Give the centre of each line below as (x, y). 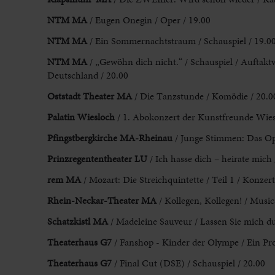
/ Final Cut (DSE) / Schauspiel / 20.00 (189, 263)
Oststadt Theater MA (89, 96)
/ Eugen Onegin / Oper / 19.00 (150, 20)
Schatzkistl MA (79, 222)
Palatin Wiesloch (81, 117)
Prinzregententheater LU (97, 159)
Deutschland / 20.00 (87, 76)
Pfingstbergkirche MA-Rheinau (111, 138)
